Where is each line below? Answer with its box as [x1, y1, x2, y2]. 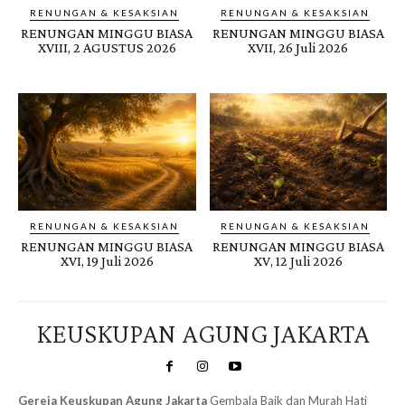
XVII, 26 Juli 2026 [248, 39, 349, 55]
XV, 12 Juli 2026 [253, 252, 343, 268]
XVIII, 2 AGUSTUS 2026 [37, 39, 176, 55]
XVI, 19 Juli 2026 [60, 252, 154, 268]
